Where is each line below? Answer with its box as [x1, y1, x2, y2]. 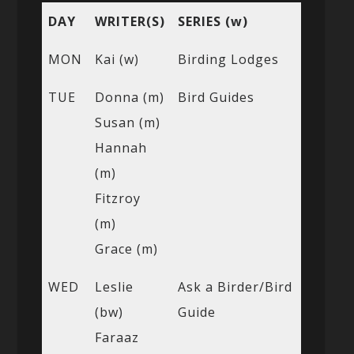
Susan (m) [94, 113, 160, 131]
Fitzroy [94, 189, 141, 207]
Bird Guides [177, 88, 254, 106]
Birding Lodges [177, 50, 279, 68]
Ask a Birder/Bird [177, 277, 292, 296]
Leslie [94, 277, 134, 296]
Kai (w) [94, 50, 139, 68]
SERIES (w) [177, 12, 248, 30]
